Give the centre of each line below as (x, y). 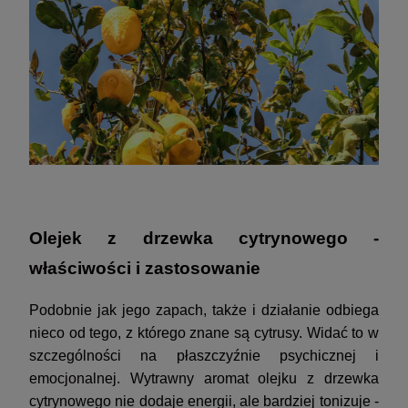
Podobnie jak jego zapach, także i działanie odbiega (204, 311)
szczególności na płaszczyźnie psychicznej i (204, 356)
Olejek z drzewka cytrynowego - (204, 239)
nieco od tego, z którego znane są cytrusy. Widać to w (204, 333)
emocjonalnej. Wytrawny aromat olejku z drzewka (204, 379)
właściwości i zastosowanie (145, 269)
